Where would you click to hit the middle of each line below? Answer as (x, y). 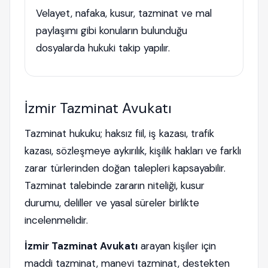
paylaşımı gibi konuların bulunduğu (112, 31)
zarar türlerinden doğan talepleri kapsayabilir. (125, 168)
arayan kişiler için (177, 246)
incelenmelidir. (56, 220)
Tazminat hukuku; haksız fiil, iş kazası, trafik (119, 133)
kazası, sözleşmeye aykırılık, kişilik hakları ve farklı (133, 151)
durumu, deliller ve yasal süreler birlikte (112, 203)
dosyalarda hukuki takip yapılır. (103, 48)
